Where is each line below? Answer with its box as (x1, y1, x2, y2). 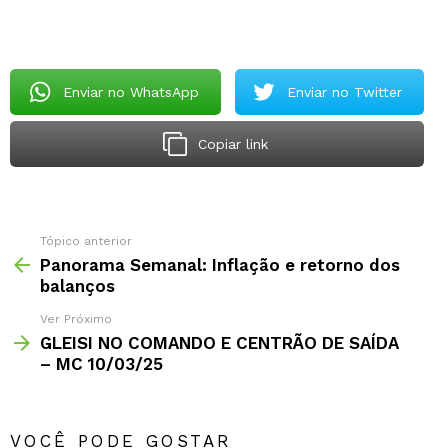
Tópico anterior (40, 234, 132, 249)
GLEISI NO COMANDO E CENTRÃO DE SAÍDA (40, 333, 399, 354)
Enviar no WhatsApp (62, 84, 199, 101)
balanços (40, 276, 115, 297)
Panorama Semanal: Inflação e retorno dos (40, 255, 400, 276)
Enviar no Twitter (287, 84, 403, 101)
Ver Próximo (40, 312, 112, 327)
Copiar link (197, 136, 268, 153)
